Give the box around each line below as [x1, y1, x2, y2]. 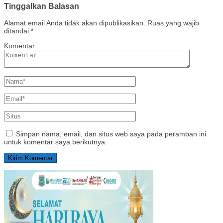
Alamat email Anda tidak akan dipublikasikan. [4, 19, 145, 27]
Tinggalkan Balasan [4, 1, 79, 11]
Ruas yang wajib [147, 19, 199, 27]
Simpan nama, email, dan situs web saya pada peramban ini [16, 130, 206, 138]
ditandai [4, 27, 31, 35]
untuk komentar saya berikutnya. [4, 138, 107, 146]
